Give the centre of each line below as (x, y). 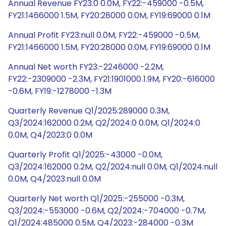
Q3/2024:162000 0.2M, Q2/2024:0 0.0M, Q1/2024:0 (104, 123)
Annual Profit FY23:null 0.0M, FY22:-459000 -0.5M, (104, 35)
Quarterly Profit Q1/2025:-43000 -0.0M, (85, 155)
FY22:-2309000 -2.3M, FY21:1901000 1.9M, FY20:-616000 (111, 79)
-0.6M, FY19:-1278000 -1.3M (60, 91)
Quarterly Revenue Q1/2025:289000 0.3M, (89, 111)
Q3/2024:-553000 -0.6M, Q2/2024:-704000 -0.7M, (107, 211)
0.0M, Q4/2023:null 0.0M (54, 179)
